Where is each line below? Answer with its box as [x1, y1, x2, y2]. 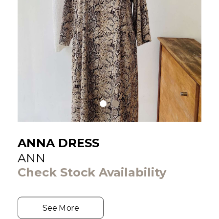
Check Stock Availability [18, 165, 166, 179]
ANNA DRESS [18, 136, 99, 150]
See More [42, 203, 79, 213]
